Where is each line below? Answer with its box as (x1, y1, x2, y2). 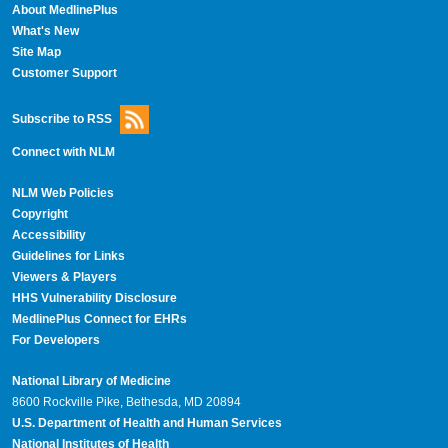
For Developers (11, 332, 100, 347)
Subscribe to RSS (11, 111, 112, 126)
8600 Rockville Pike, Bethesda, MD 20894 (11, 394, 241, 409)
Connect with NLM (11, 144, 115, 159)
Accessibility (11, 227, 86, 242)
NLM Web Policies (11, 185, 114, 200)
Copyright (11, 206, 68, 221)
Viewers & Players (11, 269, 117, 284)
